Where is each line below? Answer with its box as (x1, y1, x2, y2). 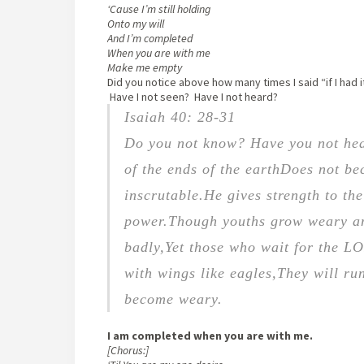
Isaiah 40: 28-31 (124, 109, 236, 126)
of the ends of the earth (124, 161, 280, 178)
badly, (124, 239, 165, 256)
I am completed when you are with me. (107, 328, 313, 344)
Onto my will (107, 16, 164, 32)
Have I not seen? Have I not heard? (107, 89, 280, 105)
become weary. (124, 291, 223, 308)
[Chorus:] (107, 343, 149, 358)
